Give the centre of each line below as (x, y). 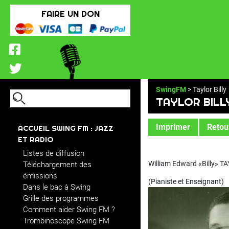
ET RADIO (36, 139)
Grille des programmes (61, 198)
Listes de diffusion (54, 153)
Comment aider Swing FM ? (69, 210)
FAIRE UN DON (70, 14)
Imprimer (173, 127)
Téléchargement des (57, 165)
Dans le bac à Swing (57, 187)
